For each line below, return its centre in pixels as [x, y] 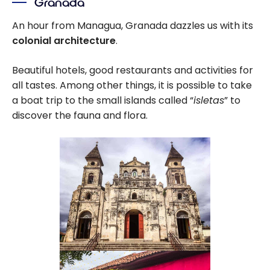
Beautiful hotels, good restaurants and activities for [133, 71]
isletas [209, 101]
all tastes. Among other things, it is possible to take [132, 86]
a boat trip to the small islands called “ [103, 101]
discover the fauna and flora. [80, 116]
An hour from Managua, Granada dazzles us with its [133, 26]
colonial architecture [64, 41]
